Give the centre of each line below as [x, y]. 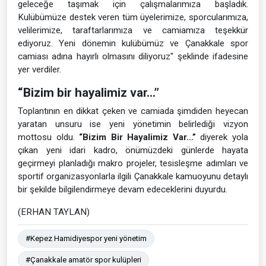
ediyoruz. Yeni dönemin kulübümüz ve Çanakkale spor [133, 43]
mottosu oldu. [49, 137]
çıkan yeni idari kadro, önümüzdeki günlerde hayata [133, 150]
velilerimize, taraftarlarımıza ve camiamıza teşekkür [133, 30]
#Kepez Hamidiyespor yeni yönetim [86, 238]
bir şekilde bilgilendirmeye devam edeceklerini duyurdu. [123, 189]
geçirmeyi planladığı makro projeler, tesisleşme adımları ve [133, 163]
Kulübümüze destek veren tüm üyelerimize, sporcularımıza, [133, 17]
